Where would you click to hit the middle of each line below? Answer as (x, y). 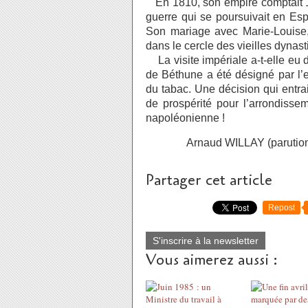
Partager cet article (209, 180)
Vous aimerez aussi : (212, 260)
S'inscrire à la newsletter (206, 241)
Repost (282, 208)
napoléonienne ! (185, 118)
